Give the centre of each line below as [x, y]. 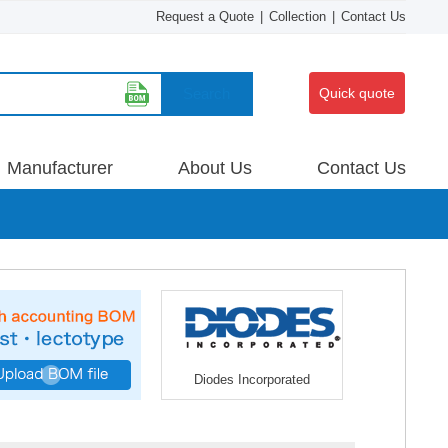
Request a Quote [205, 16]
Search [206, 93]
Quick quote [357, 93]
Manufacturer [60, 168]
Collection [297, 16]
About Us [215, 168]
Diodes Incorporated [252, 379]
